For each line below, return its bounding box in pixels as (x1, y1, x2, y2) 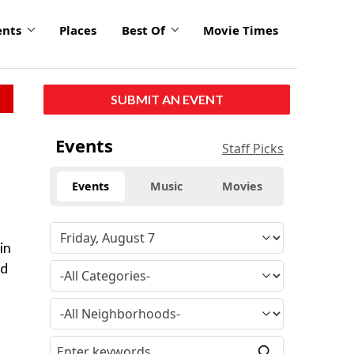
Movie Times (203, 22, 278, 39)
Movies (222, 178, 263, 194)
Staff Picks (222, 139, 284, 157)
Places (59, 22, 96, 39)
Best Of (122, 22, 165, 39)
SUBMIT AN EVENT (110, 91, 224, 107)
